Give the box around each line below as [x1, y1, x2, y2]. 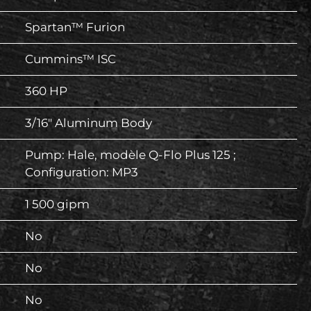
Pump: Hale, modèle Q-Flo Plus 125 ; [25, 148, 236, 162]
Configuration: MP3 [25, 165, 138, 180]
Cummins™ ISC [25, 52, 116, 67]
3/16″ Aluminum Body [25, 116, 152, 131]
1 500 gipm [25, 197, 90, 212]
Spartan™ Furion [25, 20, 125, 35]
